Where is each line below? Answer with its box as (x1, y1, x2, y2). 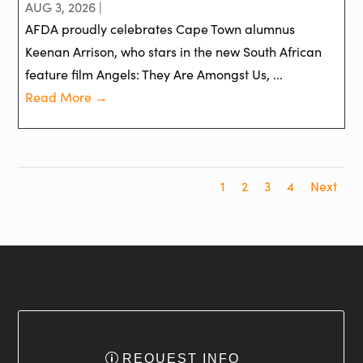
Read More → (25, 88, 109, 106)
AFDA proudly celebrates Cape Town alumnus (25, 20, 296, 38)
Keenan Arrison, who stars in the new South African (25, 43, 322, 61)
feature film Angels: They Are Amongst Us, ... (25, 66, 284, 83)
